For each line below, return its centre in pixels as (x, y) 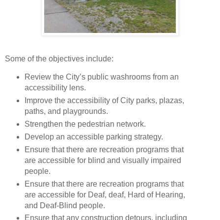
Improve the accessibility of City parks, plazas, (104, 100)
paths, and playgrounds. (66, 111)
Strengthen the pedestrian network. (85, 124)
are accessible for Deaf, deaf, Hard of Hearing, (105, 194)
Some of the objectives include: (59, 58)
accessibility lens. (55, 87)
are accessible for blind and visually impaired (103, 160)
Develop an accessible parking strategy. (94, 137)
